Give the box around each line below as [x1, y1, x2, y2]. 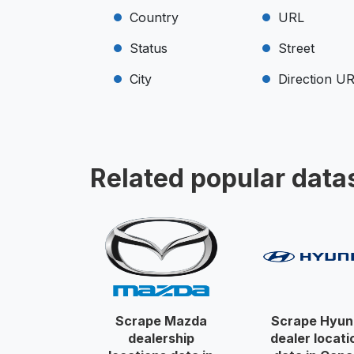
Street [278, 40, 315, 56]
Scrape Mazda [115, 313, 207, 329]
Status [130, 40, 168, 56]
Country [130, 9, 179, 25]
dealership [127, 330, 194, 346]
